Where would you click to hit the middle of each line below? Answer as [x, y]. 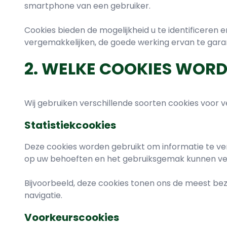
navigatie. [43, 195]
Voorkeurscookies [72, 217]
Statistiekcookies [70, 125]
